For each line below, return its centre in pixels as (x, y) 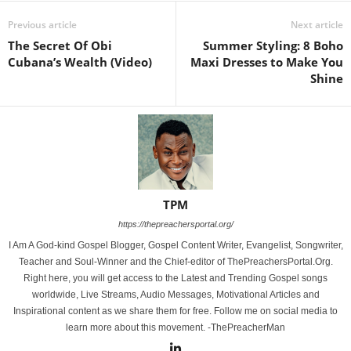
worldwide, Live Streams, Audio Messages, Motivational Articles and (175, 295)
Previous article (42, 25)
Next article (317, 25)
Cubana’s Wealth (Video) (80, 62)
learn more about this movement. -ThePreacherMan (175, 328)
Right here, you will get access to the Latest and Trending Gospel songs (175, 279)
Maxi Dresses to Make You (267, 62)
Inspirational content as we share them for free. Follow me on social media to (175, 311)
